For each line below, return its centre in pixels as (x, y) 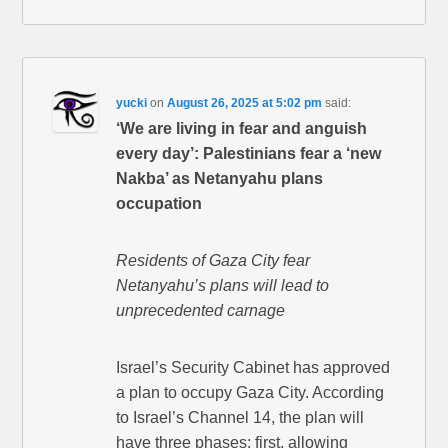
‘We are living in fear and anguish (242, 129)
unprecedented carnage (201, 311)
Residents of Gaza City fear (213, 261)
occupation (159, 204)
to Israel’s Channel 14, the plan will (240, 418)
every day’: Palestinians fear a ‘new (249, 154)
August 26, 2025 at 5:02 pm (245, 103)
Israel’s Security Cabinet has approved (253, 368)
